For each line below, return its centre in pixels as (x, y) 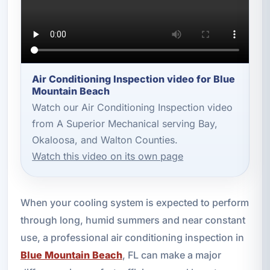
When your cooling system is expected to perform (134, 202)
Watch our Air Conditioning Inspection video (133, 108)
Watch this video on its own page (108, 156)
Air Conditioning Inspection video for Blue (134, 79)
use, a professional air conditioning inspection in (132, 237)
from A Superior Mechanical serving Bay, (125, 124)
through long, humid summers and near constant (133, 220)
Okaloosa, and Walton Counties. (105, 140)
